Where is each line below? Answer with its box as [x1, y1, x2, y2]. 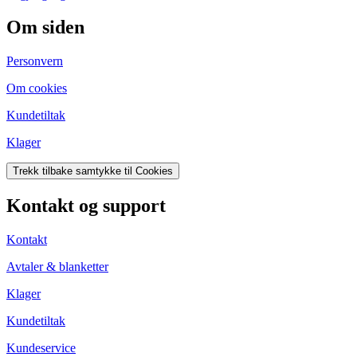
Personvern [6, 54, 63, 69]
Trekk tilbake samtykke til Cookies [13, 165, 173, 178]
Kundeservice [6, 341, 76, 355]
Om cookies [6, 81, 67, 96]
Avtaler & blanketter [6, 260, 108, 274]
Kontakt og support [6, 195, 166, 217]
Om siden [6, 17, 84, 38]
